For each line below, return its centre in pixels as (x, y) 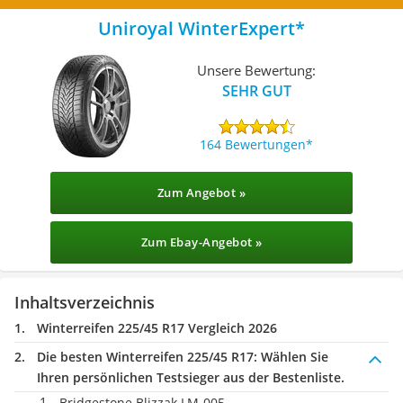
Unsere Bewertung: (257, 70)
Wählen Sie (293, 357)
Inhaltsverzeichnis (85, 302)
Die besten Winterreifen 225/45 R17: (147, 357)
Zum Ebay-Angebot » (201, 242)
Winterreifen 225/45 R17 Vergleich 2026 (157, 328)
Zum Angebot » (201, 193)
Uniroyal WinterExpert (197, 28)
